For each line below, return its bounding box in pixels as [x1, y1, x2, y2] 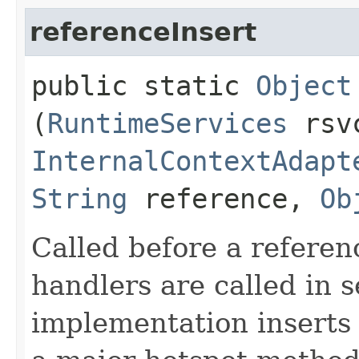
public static [31, 69, 256, 102]
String [31, 182, 127, 215]
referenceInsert [30, 17, 256, 46]
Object [256, 69, 352, 102]
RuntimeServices [47, 107, 288, 139]
